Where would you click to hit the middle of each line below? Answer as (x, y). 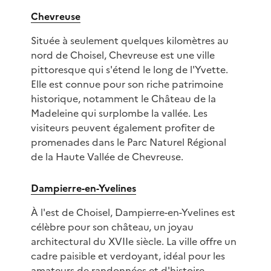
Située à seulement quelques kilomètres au (129, 41)
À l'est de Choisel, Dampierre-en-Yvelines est (133, 213)
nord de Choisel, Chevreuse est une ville (122, 55)
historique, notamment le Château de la (123, 99)
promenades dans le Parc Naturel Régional (128, 142)
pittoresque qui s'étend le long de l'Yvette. (129, 70)
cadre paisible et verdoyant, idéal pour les (128, 256)
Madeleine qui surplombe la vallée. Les (119, 113)
